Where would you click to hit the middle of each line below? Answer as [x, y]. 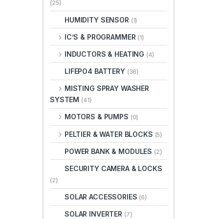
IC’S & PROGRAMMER [101, 37]
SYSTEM [66, 100]
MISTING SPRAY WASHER [107, 88]
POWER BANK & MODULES [109, 151]
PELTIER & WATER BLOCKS [109, 134]
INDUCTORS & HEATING [105, 54]
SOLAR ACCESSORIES [102, 197]
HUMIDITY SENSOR [98, 20]
